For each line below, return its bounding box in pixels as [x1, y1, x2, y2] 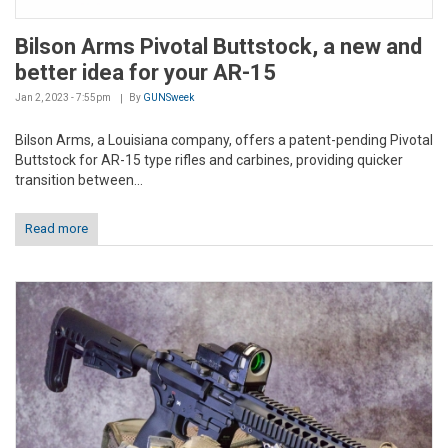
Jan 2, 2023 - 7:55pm [15, 91, 111, 103]
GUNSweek [143, 91, 194, 103]
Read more [25, 220, 88, 236]
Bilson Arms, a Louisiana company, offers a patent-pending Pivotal [15, 131, 433, 148]
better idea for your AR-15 [15, 59, 276, 85]
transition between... [15, 171, 143, 188]
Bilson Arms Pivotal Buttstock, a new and [15, 33, 422, 59]
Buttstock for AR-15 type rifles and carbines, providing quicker [15, 151, 403, 168]
